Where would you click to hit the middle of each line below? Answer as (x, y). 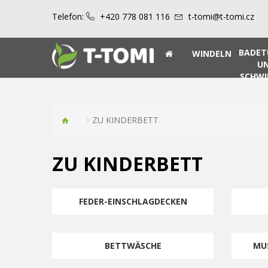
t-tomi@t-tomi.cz (221, 16)
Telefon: (68, 16)
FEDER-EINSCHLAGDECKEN (133, 201)
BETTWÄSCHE (133, 245)
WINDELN (212, 54)
